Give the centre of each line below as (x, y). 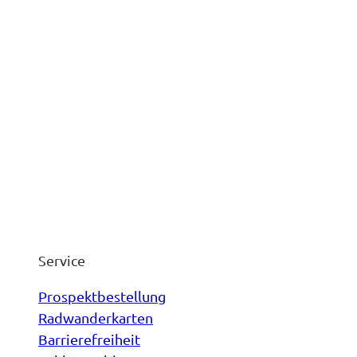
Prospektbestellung (102, 296)
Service (62, 261)
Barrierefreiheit (89, 339)
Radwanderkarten (96, 318)
